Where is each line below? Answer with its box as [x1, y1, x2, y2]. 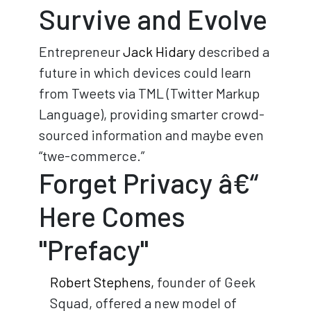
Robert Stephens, [50, 273, 154, 290]
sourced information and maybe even [39, 126, 264, 143]
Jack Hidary [123, 42, 195, 60]
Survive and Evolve [39, 1, 267, 35]
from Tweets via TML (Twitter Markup [39, 84, 260, 101]
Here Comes [39, 199, 185, 233]
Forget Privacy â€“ [39, 165, 258, 199]
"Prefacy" [39, 232, 149, 266]
